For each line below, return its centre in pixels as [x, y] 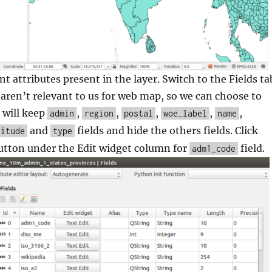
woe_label [185, 114]
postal [138, 114]
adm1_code [214, 149]
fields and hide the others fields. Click [166, 131]
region [99, 114]
